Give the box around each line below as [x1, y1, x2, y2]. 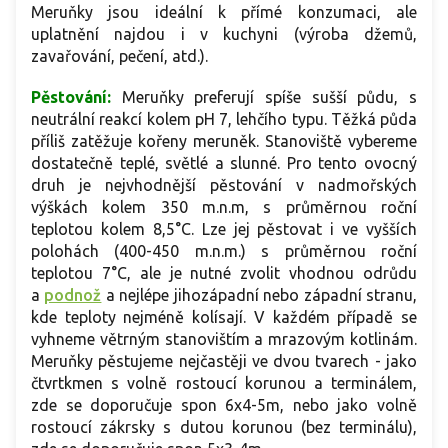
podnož [44, 285, 102, 304]
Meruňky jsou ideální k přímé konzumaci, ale [31, 2, 417, 21]
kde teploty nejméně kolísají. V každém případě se [31, 307, 417, 326]
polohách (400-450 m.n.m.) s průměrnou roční [31, 241, 417, 260]
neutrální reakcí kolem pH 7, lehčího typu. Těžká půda [31, 109, 417, 128]
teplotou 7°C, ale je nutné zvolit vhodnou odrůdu [31, 263, 417, 282]
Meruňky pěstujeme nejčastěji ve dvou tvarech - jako [31, 351, 417, 370]
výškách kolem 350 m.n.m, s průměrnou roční [31, 197, 417, 216]
